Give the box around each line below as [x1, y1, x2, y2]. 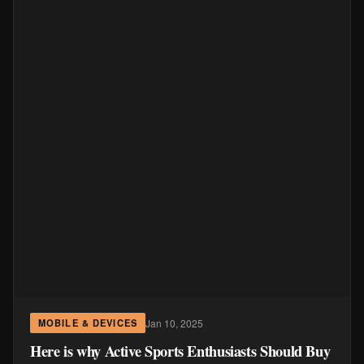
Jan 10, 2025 [145, 315, 203, 330]
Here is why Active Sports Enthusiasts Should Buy [30, 340, 331, 362]
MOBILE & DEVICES [38, 316, 137, 329]
